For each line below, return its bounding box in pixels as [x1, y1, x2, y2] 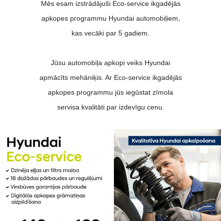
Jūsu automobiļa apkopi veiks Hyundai [51, 58, 170, 67]
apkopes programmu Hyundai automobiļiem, [41, 14, 180, 22]
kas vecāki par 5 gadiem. [72, 29, 149, 37]
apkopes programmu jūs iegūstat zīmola [48, 88, 173, 96]
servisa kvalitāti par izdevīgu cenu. [57, 103, 164, 111]
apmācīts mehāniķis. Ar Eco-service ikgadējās [39, 73, 182, 81]
